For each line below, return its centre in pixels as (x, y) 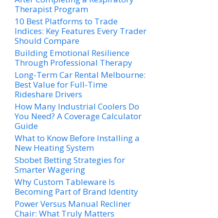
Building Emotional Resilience (72, 53)
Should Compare (47, 41)
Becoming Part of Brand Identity (76, 192)
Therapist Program (51, 9)
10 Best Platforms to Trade (66, 21)
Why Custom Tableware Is (65, 182)
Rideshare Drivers (48, 94)
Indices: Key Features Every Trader (81, 31)
